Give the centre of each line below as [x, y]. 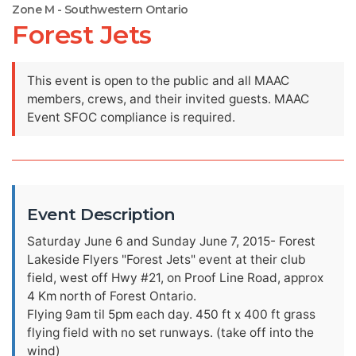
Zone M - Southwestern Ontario [100, 10]
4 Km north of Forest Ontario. [112, 296]
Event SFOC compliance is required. [131, 117]
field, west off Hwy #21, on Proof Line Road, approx [175, 278]
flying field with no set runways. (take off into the [170, 333]
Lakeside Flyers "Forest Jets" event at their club [166, 259]
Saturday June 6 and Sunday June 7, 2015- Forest [171, 241]
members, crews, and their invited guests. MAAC [168, 99]
